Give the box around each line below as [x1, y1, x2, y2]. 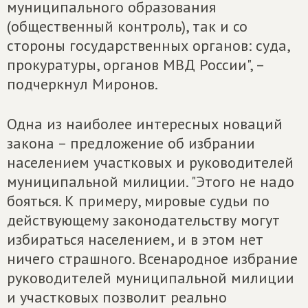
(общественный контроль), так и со [7, 16, 247, 36]
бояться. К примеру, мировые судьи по [7, 191, 269, 210]
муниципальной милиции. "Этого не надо [7, 172, 294, 191]
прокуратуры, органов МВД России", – [7, 55, 264, 74]
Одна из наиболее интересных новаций [7, 114, 283, 133]
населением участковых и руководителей [7, 153, 294, 172]
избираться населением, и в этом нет [7, 230, 263, 249]
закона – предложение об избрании [7, 133, 255, 153]
